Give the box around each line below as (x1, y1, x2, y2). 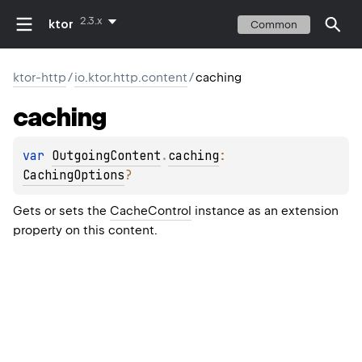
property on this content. (13, 223, 158, 238)
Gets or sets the (13, 204, 110, 219)
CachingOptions (23, 167, 124, 184)
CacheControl (110, 204, 192, 219)
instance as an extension (192, 204, 339, 219)
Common (250, 18, 297, 31)
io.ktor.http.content (74, 70, 187, 85)
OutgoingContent (52, 148, 161, 165)
